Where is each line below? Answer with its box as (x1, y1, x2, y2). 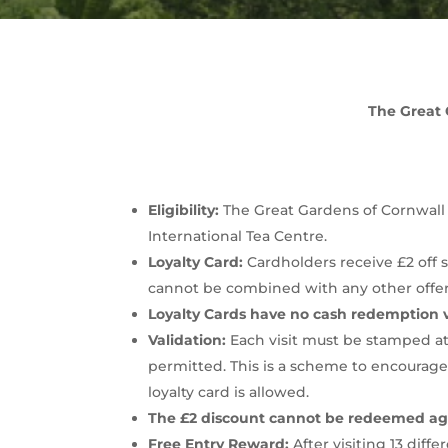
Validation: (148, 330, 227, 349)
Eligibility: (148, 200, 220, 219)
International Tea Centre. (148, 226, 328, 245)
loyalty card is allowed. (148, 382, 310, 401)
